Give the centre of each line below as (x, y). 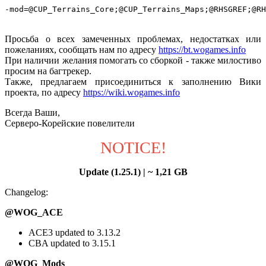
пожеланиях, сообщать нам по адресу (82, 50)
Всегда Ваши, (32, 113)
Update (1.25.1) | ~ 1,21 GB (133, 172)
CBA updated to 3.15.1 (72, 243)
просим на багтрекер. (48, 71)
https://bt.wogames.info (202, 50)
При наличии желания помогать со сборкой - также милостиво (133, 61)
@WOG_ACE (34, 213)
